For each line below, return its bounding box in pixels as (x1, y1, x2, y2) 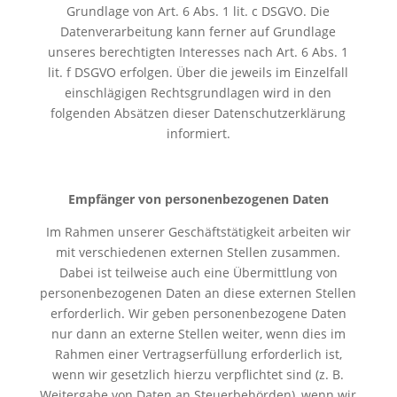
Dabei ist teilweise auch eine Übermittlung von (58, 263, 338, 281)
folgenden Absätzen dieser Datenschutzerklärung (51, 104, 346, 121)
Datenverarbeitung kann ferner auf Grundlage (60, 22, 337, 40)
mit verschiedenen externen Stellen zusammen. (56, 243, 341, 261)
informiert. (166, 124, 230, 142)
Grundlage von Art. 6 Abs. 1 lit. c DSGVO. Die (66, 2, 331, 19)
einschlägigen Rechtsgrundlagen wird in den (65, 83, 332, 101)
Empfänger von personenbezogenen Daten (67, 190, 329, 207)
